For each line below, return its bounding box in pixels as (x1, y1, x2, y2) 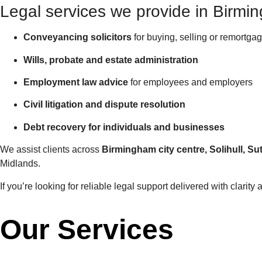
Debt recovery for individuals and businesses (23, 122, 225, 132)
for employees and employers (128, 77, 253, 87)
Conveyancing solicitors (23, 32, 132, 43)
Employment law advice (23, 77, 128, 87)
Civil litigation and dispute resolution (23, 99, 185, 110)
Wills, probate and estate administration (23, 54, 198, 65)
